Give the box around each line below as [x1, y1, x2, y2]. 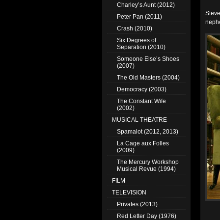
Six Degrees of [117, 37, 156, 44]
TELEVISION [112, 189, 146, 196]
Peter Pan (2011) [117, 13, 162, 20]
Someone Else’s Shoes [117, 55, 179, 62]
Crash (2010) [117, 25, 152, 32]
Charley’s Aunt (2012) [117, 1, 175, 8]
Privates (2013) [117, 201, 158, 208]
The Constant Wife [117, 98, 166, 105]
